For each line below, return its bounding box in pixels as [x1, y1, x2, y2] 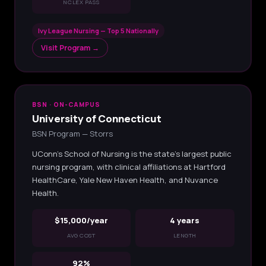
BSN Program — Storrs [31, 128, 113, 139]
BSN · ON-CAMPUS [31, 100, 101, 109]
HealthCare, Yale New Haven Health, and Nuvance [31, 174, 218, 185]
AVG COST [66, 231, 96, 239]
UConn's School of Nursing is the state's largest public [31, 148, 232, 159]
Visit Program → [40, 42, 99, 53]
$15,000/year [54, 214, 108, 226]
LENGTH [173, 231, 197, 239]
